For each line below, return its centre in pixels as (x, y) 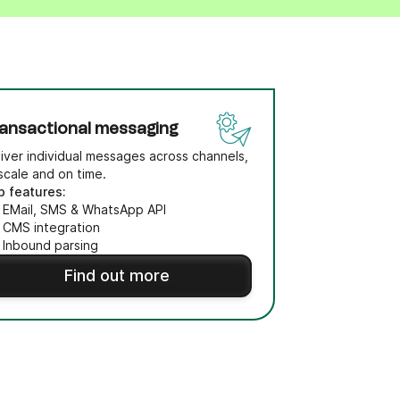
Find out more (117, 275)
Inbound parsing (51, 245)
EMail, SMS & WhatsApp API (85, 209)
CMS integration (52, 227)
